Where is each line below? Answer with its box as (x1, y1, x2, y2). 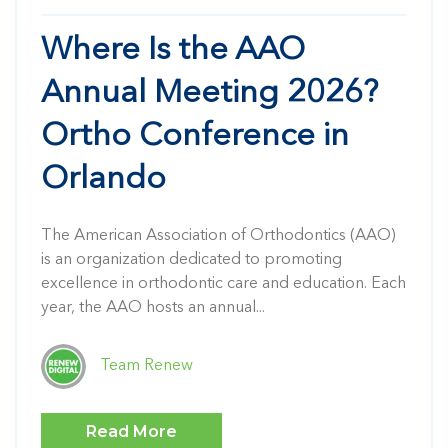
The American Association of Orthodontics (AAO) (41, 228, 396, 244)
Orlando (41, 164, 166, 196)
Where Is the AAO (41, 35, 305, 67)
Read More (86, 422, 177, 441)
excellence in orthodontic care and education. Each (41, 276, 406, 292)
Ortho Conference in (41, 121, 349, 153)
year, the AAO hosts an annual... (41, 300, 265, 316)
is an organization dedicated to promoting (41, 252, 342, 268)
